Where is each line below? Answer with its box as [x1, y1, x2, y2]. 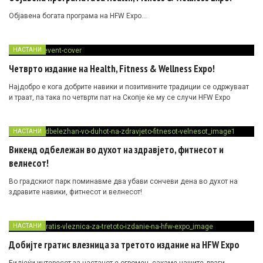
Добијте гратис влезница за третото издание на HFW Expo [9, 238, 240, 252]
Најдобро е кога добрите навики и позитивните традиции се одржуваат [9, 82, 249, 91]
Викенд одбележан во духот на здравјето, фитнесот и [9, 143, 224, 157]
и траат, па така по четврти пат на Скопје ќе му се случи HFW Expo [9, 93, 230, 102]
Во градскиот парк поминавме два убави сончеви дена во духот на [9, 177, 238, 186]
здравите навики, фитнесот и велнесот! [9, 188, 142, 197]
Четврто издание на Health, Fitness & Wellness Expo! [9, 62, 215, 75]
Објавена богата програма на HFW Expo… [9, 11, 147, 20]
